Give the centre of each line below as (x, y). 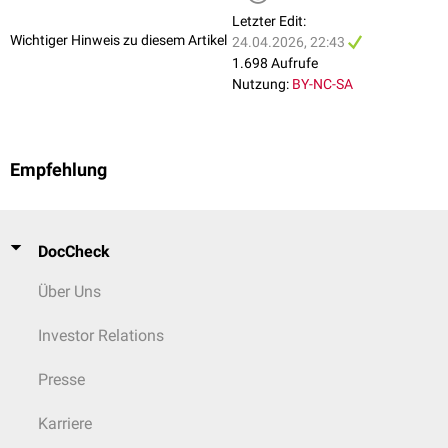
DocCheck (74, 251)
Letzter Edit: (269, 20)
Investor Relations (101, 335)
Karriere (65, 423)
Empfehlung (58, 169)
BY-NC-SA (322, 83)
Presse (61, 379)
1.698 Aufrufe (275, 62)
